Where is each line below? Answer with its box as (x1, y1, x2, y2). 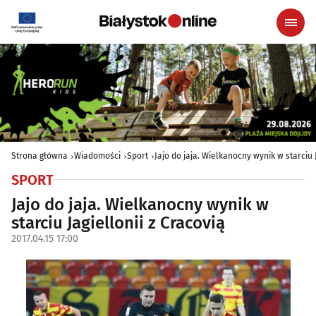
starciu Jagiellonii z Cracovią (11, 212, 225, 233)
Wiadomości (74, 150, 121, 161)
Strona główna (11, 150, 68, 161)
